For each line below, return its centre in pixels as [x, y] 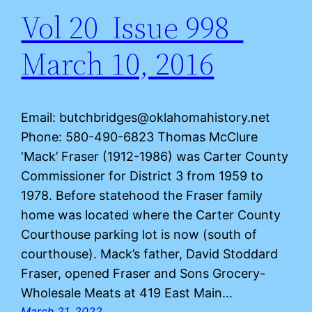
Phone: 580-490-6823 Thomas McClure [140, 136]
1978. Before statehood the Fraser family [142, 195]
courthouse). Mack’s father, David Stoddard [150, 253]
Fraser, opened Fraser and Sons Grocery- [143, 273]
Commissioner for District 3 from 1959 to [142, 175]
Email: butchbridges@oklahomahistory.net [146, 117]
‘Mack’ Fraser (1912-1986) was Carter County [155, 156]
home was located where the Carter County [151, 214]
